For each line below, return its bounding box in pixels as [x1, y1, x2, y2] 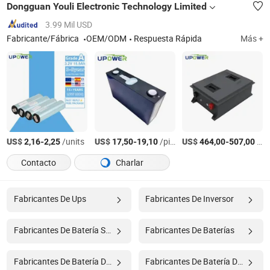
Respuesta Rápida [134, 33, 202, 44]
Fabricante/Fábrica [7, 33, 81, 44]
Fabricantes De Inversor [145, 193, 234, 204]
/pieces [157, 136, 170, 147]
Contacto [21, 157, 57, 168]
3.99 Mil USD [45, 19, 93, 30]
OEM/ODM [86, 33, 127, 44]
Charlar [113, 157, 143, 168]
